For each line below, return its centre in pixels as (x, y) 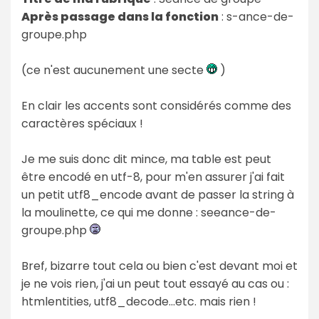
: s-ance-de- (256, 16)
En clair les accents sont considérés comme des (156, 105)
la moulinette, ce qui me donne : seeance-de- (149, 212)
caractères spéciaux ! (82, 123)
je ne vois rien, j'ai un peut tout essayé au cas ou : (155, 283)
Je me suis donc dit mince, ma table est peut (146, 159)
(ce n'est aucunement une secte (114, 70)
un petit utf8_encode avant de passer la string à (158, 194)
